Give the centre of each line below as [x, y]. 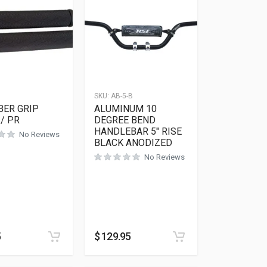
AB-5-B [122, 96]
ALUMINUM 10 [125, 109]
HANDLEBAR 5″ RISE [138, 131]
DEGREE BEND [125, 120]
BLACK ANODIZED [133, 143]
